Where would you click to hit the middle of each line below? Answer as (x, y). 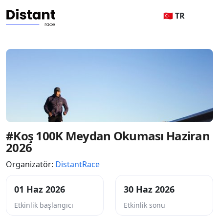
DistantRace (77, 164)
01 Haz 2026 (40, 189)
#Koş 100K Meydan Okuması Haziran (108, 136)
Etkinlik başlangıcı (44, 205)
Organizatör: (31, 164)
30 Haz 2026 (149, 189)
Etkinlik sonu (144, 205)
